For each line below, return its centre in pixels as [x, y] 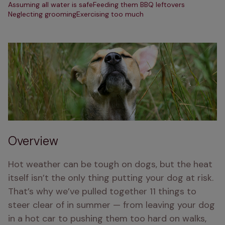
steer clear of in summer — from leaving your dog [111, 205]
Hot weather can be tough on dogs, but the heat [110, 164]
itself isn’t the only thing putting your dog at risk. [111, 178]
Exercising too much [110, 14]
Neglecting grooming [42, 14]
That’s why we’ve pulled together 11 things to [102, 191]
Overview [33, 141]
